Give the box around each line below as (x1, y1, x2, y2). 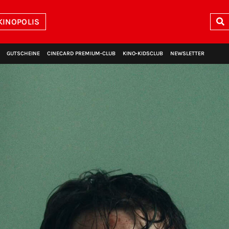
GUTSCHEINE (7, 50, 40, 57)
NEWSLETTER (170, 50, 204, 57)
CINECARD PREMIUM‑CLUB (47, 50, 116, 57)
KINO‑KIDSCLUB (123, 50, 163, 57)
